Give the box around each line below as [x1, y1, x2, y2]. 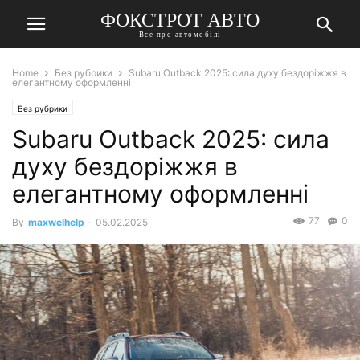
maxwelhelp [28, 216, 84, 228]
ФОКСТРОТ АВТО [100, 9, 260, 31]
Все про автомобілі [138, 30, 222, 39]
